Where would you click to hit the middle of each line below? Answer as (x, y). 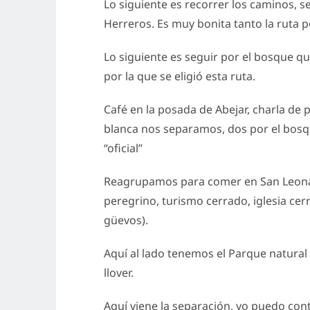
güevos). (126, 220)
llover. (118, 272)
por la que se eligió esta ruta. (179, 76)
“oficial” (123, 148)
